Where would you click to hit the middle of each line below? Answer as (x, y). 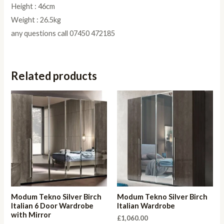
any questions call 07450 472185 (63, 33)
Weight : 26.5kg (36, 19)
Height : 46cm (33, 6)
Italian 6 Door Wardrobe (52, 205)
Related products (54, 76)
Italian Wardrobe (146, 205)
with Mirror (31, 214)
